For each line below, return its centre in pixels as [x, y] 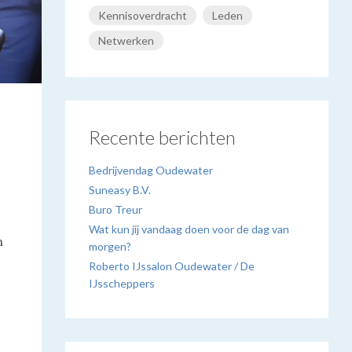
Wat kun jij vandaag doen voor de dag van [189, 229]
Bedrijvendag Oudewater [151, 170]
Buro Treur [116, 209]
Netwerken [126, 40]
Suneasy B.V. [120, 190]
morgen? [110, 246]
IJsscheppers [122, 283]
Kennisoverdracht [143, 15]
